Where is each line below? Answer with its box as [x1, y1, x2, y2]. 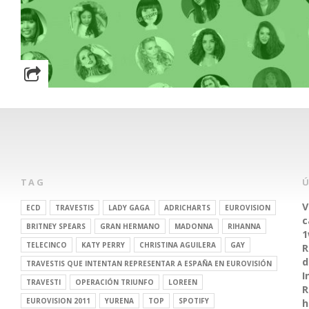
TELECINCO [26, 240, 67, 250]
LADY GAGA [108, 203, 150, 212]
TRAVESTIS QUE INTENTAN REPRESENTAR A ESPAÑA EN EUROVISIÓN [26, 259, 272, 268]
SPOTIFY [179, 296, 209, 306]
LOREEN [168, 277, 197, 287]
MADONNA [175, 221, 213, 231]
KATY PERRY [81, 240, 125, 250]
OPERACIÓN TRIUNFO [75, 277, 154, 287]
